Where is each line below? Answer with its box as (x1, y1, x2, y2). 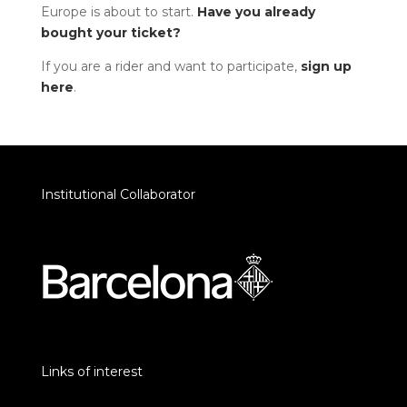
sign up (300, 57, 352, 74)
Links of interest (40, 362, 143, 380)
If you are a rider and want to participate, (40, 57, 301, 74)
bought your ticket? (40, 24, 181, 41)
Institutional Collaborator (40, 185, 195, 203)
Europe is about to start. (40, 3, 194, 20)
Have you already (193, 3, 315, 20)
